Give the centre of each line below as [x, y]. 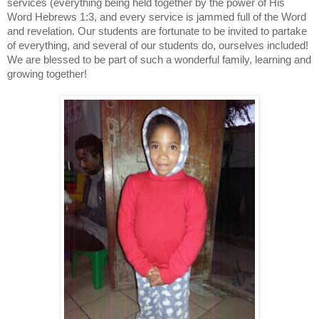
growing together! [47, 74]
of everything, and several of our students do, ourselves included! [158, 45]
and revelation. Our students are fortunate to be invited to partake [157, 31]
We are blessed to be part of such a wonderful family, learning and [159, 59]
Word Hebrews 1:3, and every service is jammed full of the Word [157, 17]
